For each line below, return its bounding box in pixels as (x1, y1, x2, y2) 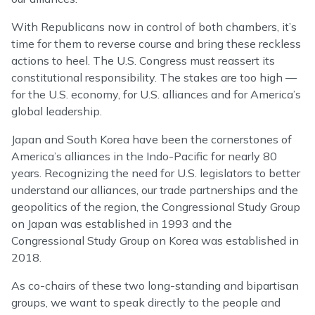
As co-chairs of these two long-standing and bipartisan (11, 278, 299, 293)
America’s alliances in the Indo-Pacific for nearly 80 (11, 149, 277, 164)
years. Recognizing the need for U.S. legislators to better (11, 166, 300, 181)
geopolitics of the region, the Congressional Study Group (11, 200, 300, 214)
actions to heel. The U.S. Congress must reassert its (11, 53, 275, 68)
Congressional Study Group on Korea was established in (11, 233, 299, 248)
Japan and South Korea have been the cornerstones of (11, 132, 292, 147)
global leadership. (11, 104, 102, 119)
